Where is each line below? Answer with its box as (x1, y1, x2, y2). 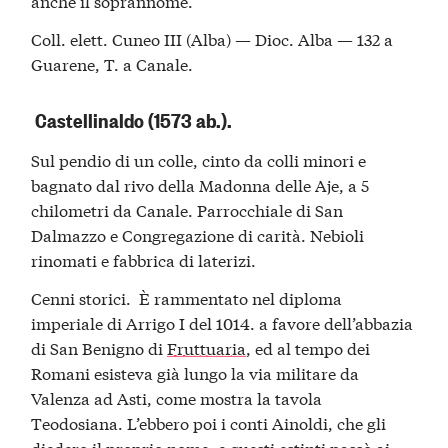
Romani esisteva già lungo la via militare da (31, 360, 360, 384)
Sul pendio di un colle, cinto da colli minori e (31, 148, 367, 172)
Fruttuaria (167, 335, 247, 359)
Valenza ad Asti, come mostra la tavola (31, 385, 323, 409)
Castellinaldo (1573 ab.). (31, 105, 233, 133)
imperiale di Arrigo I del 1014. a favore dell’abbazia (31, 310, 414, 334)
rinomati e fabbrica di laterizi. (31, 248, 257, 272)
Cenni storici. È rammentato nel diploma (31, 285, 343, 309)
